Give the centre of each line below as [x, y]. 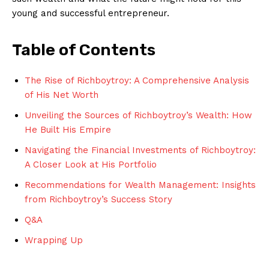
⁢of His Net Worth [62, 95]
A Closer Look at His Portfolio [91, 164]
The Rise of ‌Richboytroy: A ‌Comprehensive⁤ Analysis [137, 80]
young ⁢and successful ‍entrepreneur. [91, 13]
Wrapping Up [54, 240]
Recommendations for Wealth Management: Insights [140, 185]
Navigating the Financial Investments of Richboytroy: [140, 150]
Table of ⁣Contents [84, 50]
